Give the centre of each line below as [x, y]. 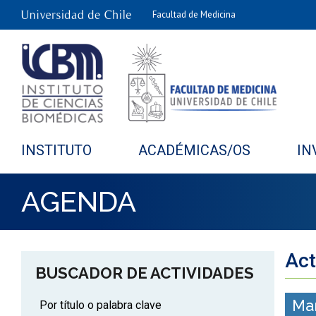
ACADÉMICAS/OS [194, 150]
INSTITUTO [56, 150]
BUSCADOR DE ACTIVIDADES [145, 273]
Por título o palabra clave [101, 305]
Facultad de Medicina [194, 14]
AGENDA [79, 201]
